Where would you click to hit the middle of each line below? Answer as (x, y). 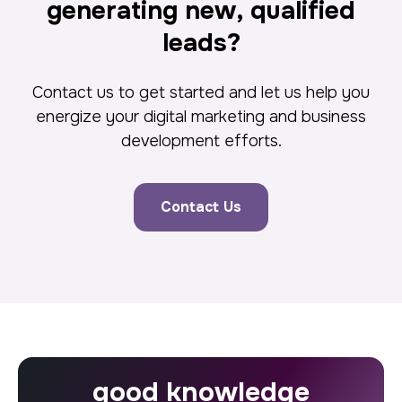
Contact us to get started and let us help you (201, 92)
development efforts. (201, 141)
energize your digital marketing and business (201, 117)
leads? (201, 43)
